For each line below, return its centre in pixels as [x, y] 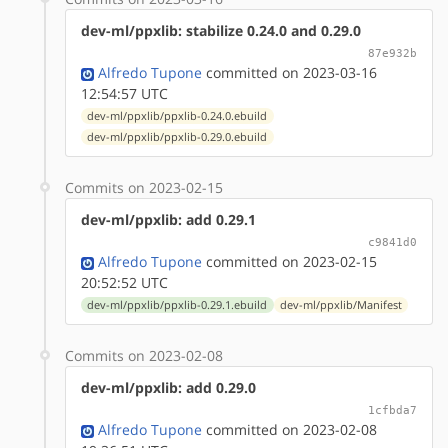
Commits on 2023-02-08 [144, 355]
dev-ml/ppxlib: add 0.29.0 [168, 387]
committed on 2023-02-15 [289, 261]
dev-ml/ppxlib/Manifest [340, 304]
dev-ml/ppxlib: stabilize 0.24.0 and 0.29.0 [221, 30]
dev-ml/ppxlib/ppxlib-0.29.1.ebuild [177, 304]
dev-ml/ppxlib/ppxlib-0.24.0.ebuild [177, 115]
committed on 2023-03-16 [289, 72]
